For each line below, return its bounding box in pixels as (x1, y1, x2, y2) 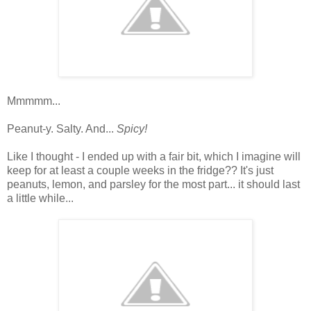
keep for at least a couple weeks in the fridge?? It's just (7, 164, 274, 176)
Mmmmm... (7, 94, 60, 107)
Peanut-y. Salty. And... (7, 122, 117, 135)
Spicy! (117, 122, 147, 135)
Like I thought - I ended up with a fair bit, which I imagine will (7, 150, 301, 162)
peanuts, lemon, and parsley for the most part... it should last (7, 178, 300, 190)
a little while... (7, 192, 74, 204)
